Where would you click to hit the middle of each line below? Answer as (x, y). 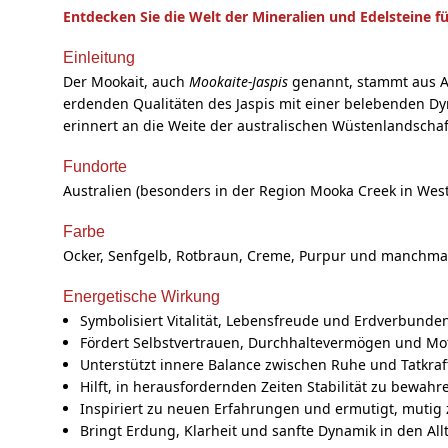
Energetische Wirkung (141, 296)
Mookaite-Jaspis (238, 81)
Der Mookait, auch (126, 81)
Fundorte (95, 166)
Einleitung (99, 57)
